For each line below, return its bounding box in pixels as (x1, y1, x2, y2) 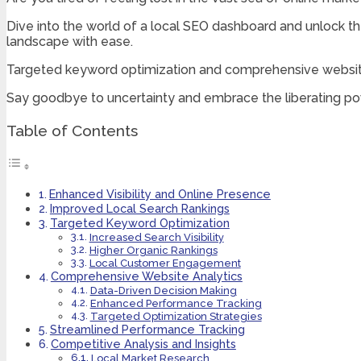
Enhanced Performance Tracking (89, 297, 262, 309)
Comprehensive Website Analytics (50, 268, 243, 283)
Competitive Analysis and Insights (50, 336, 236, 351)
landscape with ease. (6, 34, 133, 50)
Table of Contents (6, 121, 138, 139)
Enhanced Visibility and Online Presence (48, 186, 271, 201)
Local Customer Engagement (89, 256, 241, 269)
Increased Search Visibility (89, 230, 224, 243)
